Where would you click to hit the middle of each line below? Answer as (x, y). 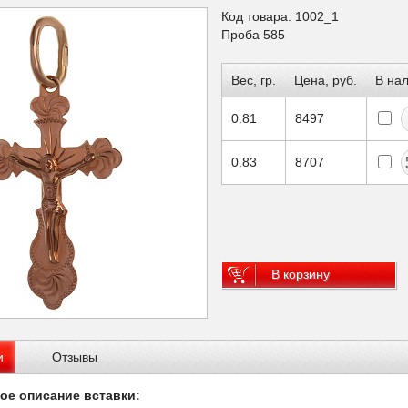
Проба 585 (253, 35)
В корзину (301, 274)
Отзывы (75, 357)
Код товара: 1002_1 (280, 16)
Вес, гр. (254, 80)
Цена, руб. (326, 80)
